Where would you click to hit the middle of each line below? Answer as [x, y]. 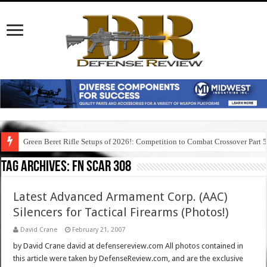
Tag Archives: [37, 167]
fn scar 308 [102, 167]
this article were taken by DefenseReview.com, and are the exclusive [128, 259]
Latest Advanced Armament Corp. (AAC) [121, 197]
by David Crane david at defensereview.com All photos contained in [128, 246]
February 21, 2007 [99, 230]
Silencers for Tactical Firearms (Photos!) [121, 212]
